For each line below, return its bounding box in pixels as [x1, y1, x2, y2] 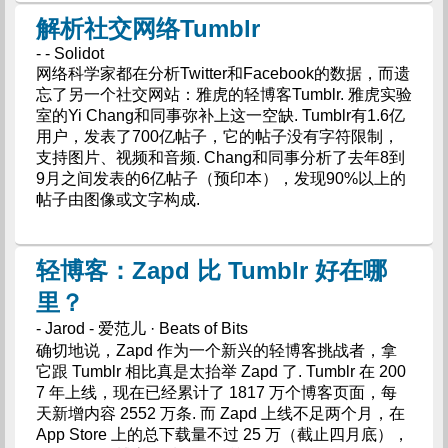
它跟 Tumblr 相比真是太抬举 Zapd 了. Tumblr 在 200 [35, 362, 406, 380]
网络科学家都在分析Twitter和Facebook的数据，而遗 [35, 64, 410, 82]
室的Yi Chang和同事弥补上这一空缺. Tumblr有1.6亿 [35, 106, 405, 124]
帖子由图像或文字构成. [35, 190, 200, 208]
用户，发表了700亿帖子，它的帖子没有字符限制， [35, 127, 399, 145]
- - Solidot [35, 44, 104, 62]
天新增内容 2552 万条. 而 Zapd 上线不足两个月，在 [35, 404, 405, 422]
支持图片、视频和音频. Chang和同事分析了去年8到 [35, 148, 405, 166]
